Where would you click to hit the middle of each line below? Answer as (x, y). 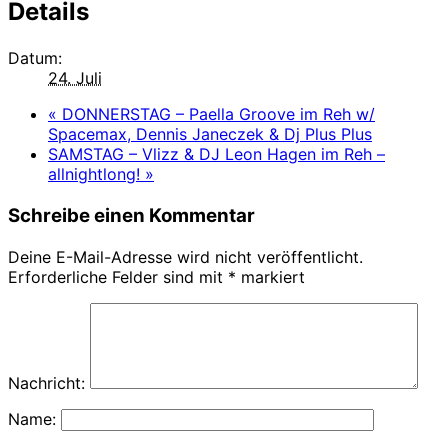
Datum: (35, 58)
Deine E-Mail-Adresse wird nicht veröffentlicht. (185, 257)
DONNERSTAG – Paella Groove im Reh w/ (216, 114)
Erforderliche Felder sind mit (118, 277)
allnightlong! (96, 174)
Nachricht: (46, 383)
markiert (270, 277)
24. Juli (75, 78)
